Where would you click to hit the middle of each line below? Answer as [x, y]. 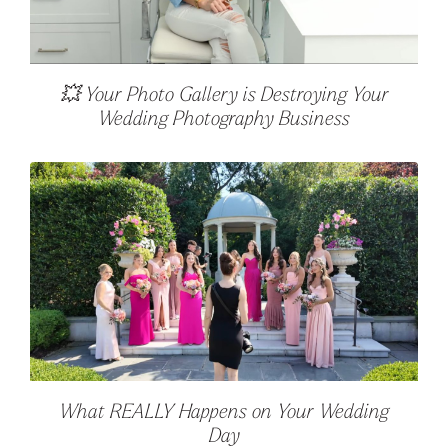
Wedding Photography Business [224, 120]
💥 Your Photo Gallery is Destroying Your [224, 96]
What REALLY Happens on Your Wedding [224, 412]
